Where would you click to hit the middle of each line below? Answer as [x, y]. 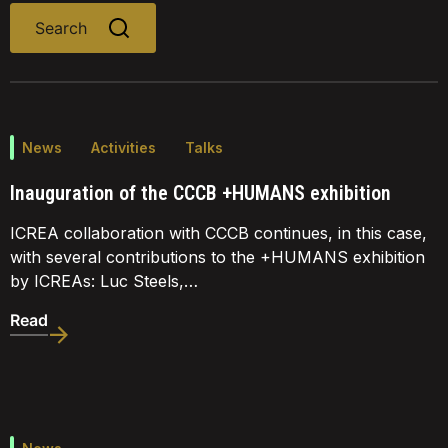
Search [61, 28]
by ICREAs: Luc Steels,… [104, 281]
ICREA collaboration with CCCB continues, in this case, [218, 233]
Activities [123, 147]
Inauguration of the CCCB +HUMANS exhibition [200, 193]
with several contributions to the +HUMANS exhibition [217, 257]
